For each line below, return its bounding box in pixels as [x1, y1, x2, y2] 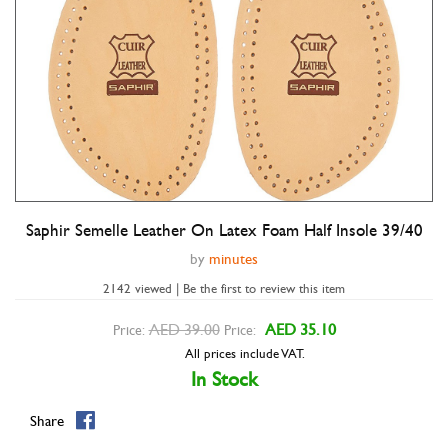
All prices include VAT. [184, 346, 305, 362]
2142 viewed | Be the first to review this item [103, 281, 345, 297]
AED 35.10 [264, 320, 336, 339]
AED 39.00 [148, 320, 220, 339]
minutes [209, 250, 258, 268]
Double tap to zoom [171, 222, 277, 240]
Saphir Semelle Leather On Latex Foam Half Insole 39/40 [25, 221, 423, 241]
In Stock [190, 368, 258, 391]
